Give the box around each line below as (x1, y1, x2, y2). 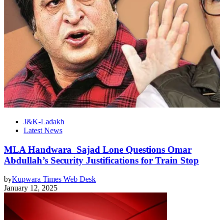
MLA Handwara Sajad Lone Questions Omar (4, 144, 192, 155)
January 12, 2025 (4, 184, 57, 192)
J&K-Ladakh (24, 117, 64, 126)
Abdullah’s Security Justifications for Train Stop (4, 155, 199, 165)
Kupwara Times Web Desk (12, 175, 96, 184)
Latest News (24, 126, 62, 135)
